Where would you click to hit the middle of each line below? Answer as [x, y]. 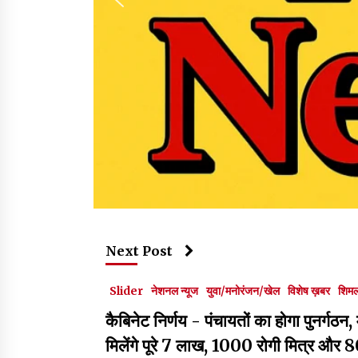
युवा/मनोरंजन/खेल [243, 290]
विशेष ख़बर [309, 290]
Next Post [139, 251]
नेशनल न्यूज [175, 290]
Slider [126, 290]
